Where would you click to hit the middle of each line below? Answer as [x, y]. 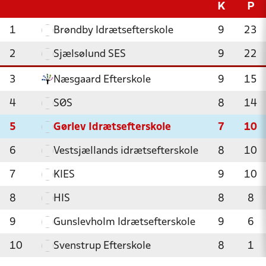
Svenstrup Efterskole [102, 246]
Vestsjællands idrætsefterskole [126, 151]
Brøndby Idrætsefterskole [113, 31]
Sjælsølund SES [90, 54]
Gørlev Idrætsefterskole [112, 127]
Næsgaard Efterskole [102, 80]
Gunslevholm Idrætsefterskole [124, 222]
